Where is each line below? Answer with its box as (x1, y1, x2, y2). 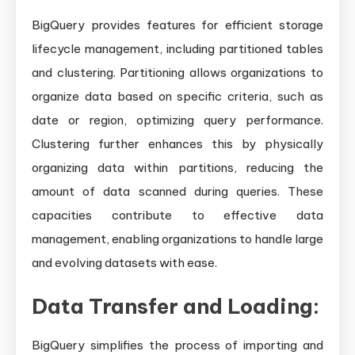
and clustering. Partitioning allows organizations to (32, 65, 323, 81)
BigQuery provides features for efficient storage (32, 17, 323, 33)
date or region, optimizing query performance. (32, 113, 323, 128)
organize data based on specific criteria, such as (32, 89, 323, 105)
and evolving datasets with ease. (32, 255, 217, 271)
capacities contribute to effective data (32, 208, 323, 223)
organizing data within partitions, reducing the (32, 160, 323, 176)
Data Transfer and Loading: (32, 293, 319, 320)
